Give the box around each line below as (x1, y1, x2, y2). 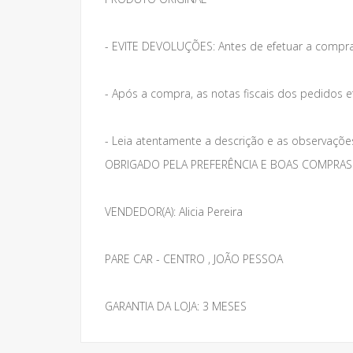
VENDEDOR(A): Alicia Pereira (105, 204, 243, 219)
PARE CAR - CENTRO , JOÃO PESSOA (105, 251, 283, 266)
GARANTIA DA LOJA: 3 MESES (105, 299, 247, 314)
